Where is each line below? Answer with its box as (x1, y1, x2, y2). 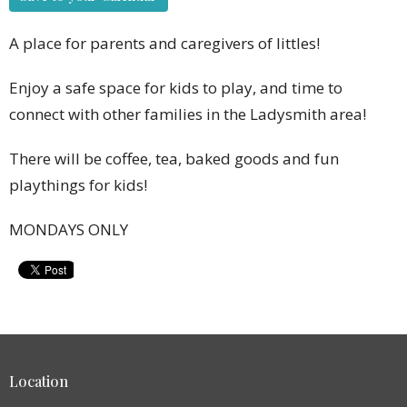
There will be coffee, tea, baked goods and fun (9, 147, 339, 169)
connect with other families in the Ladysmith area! (9, 103, 366, 124)
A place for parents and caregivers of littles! (9, 32, 323, 54)
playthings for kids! (9, 174, 147, 195)
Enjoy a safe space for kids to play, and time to (9, 76, 342, 98)
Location (9, 371, 68, 391)
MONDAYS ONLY (9, 218, 128, 240)
